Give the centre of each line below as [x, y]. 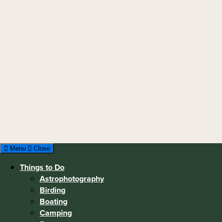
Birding [53, 190]
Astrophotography [72, 178]
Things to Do [42, 167]
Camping [56, 213]
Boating [54, 201]
